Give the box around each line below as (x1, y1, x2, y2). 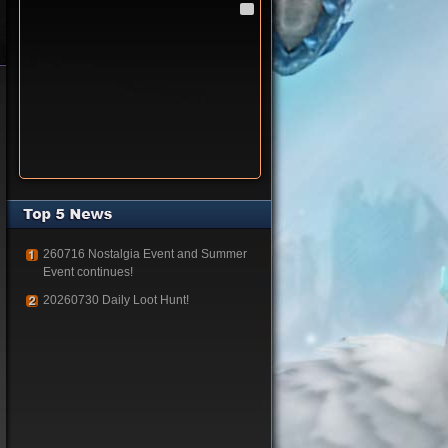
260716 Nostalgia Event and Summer (43, 247, 247, 261)
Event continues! (43, 265, 133, 279)
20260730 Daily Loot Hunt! (43, 293, 189, 307)
